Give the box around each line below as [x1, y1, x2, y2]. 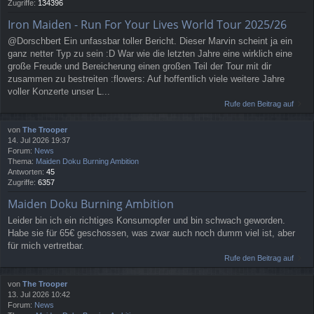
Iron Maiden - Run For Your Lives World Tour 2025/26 [8, 17, 287, 33]
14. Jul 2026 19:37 [8, 135, 70, 144]
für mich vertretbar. [8, 240, 84, 251]
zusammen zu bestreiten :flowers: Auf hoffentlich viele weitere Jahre [8, 73, 285, 84]
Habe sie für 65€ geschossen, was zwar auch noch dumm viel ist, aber [8, 227, 295, 238]
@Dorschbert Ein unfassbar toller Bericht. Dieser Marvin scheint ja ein [8, 35, 292, 46]
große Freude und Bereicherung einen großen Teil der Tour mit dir [8, 60, 271, 71]
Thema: [8, 156, 36, 165]
